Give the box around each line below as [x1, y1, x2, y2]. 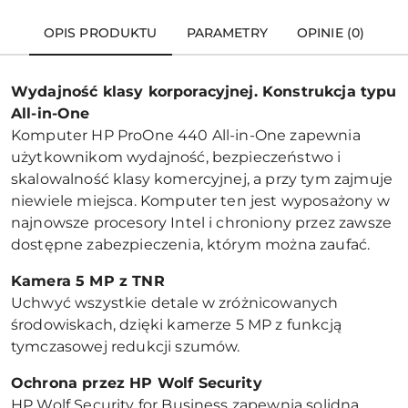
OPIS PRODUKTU [43, 25, 158, 41]
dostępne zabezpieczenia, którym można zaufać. [11, 236, 371, 253]
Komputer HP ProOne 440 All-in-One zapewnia [11, 127, 361, 144]
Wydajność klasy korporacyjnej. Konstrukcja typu [11, 83, 397, 100]
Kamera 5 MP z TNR [11, 272, 165, 290]
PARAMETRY [186, 25, 268, 41]
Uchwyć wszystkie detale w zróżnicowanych [11, 294, 339, 311]
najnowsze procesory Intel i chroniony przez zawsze [11, 214, 393, 231]
